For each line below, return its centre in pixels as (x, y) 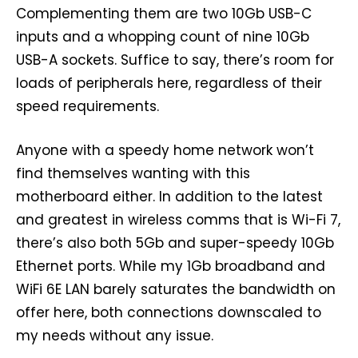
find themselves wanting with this (133, 173)
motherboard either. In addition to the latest (169, 196)
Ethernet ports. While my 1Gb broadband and (171, 266)
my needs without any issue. (115, 335)
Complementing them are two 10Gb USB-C (164, 13)
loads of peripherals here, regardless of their (169, 83)
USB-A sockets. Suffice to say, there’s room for (175, 60)
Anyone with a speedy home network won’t (165, 150)
